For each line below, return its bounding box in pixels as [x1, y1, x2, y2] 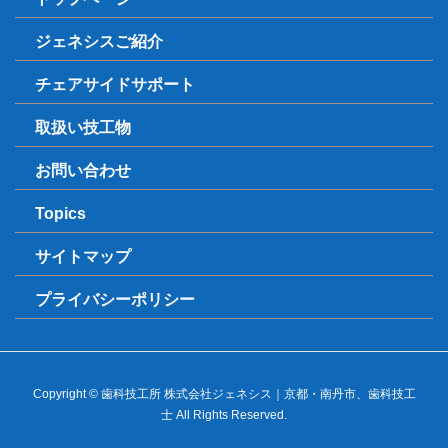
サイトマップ [35, 247, 131, 265]
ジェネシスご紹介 [35, 32, 163, 50]
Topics [35, 204, 86, 222]
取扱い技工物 [35, 118, 131, 136]
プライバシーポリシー [35, 290, 195, 308]
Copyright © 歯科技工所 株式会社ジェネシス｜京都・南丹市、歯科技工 [32, 386, 416, 401]
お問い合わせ [35, 161, 131, 179]
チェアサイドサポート [35, 75, 195, 93]
